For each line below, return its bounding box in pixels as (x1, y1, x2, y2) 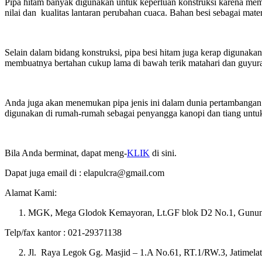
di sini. (150, 147, 177, 158)
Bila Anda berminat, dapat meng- (5, 147, 127, 158)
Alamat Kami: (5, 187, 57, 198)
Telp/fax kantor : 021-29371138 (5, 227, 122, 237)
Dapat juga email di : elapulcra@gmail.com (5, 167, 164, 178)
